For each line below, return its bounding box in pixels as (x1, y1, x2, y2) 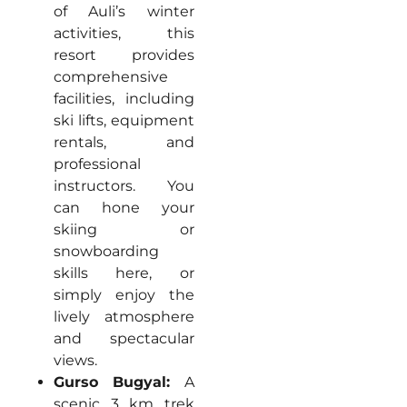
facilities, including (53, 89, 194, 107)
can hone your (53, 198, 194, 216)
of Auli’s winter (53, 2, 194, 20)
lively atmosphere (53, 307, 194, 325)
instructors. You (53, 176, 194, 194)
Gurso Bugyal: (53, 372, 171, 391)
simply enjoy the (53, 285, 194, 303)
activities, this (53, 24, 194, 42)
